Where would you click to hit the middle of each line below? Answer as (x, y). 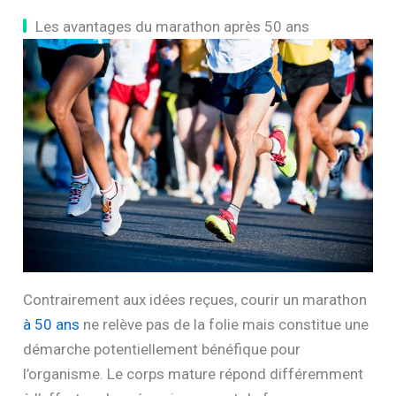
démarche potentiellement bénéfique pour (162, 350)
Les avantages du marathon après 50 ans (173, 27)
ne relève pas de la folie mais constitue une (225, 325)
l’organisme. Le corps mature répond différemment (194, 374)
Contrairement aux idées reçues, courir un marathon (195, 300)
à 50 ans (52, 325)
